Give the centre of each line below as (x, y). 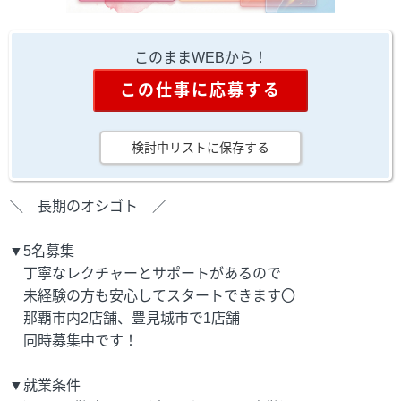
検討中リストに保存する (200, 147)
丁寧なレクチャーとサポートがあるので (145, 273)
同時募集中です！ (73, 340)
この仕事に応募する (200, 90)
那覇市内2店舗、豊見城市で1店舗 (124, 318)
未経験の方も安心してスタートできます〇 (152, 295)
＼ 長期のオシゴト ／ (88, 206)
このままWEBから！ (200, 57)
